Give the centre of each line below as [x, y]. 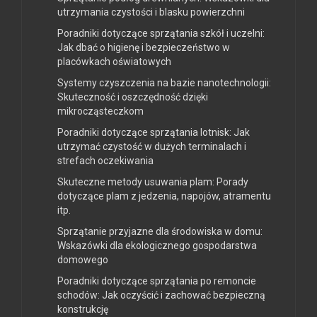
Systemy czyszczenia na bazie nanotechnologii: [164, 83]
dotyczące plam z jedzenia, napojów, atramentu [164, 196]
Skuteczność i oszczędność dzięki [133, 97]
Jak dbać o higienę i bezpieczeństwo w [144, 48]
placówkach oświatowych [114, 62]
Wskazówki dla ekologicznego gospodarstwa [157, 246]
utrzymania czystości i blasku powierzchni [151, 12]
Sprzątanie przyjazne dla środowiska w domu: [160, 232]
